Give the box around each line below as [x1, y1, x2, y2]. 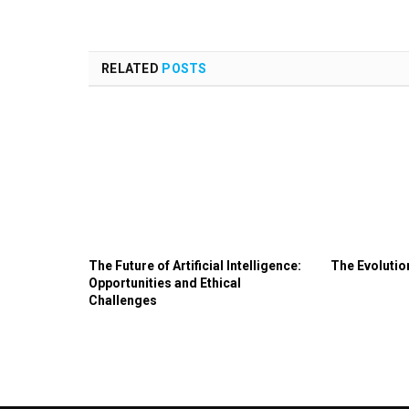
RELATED [101, 61, 163, 77]
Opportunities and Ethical [89, 275, 241, 290]
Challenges [89, 292, 157, 308]
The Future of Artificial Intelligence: [89, 257, 301, 273]
